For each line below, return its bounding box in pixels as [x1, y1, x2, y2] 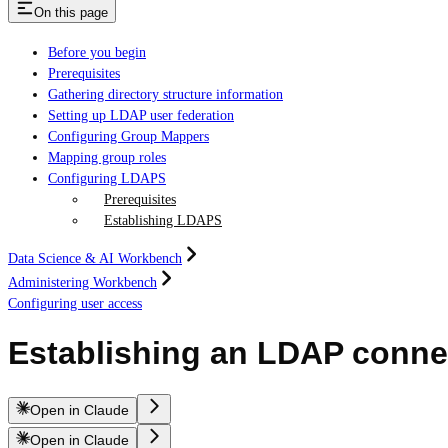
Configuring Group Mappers [48, 128, 209, 144]
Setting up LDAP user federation [48, 107, 234, 123]
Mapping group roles [48, 149, 166, 165]
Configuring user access [8, 295, 142, 311]
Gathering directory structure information [48, 86, 283, 102]
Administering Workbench [8, 274, 157, 290]
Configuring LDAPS [48, 170, 166, 186]
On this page [34, 4, 108, 20]
